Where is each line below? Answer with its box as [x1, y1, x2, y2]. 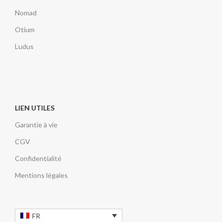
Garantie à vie [15, 120, 57, 129]
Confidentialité [15, 154, 61, 163]
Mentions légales [15, 171, 68, 179]
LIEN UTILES [15, 104, 55, 112]
